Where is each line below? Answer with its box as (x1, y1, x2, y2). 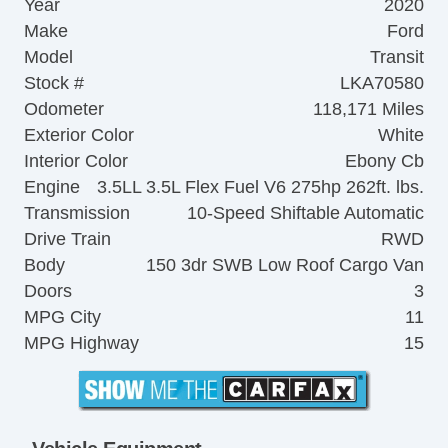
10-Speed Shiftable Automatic (187, 203, 424, 224)
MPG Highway (24, 333, 139, 354)
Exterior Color (24, 125, 134, 146)
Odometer (24, 99, 104, 120)
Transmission (24, 203, 130, 224)
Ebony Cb (345, 151, 424, 172)
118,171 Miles (313, 99, 424, 120)
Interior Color (24, 151, 128, 172)
